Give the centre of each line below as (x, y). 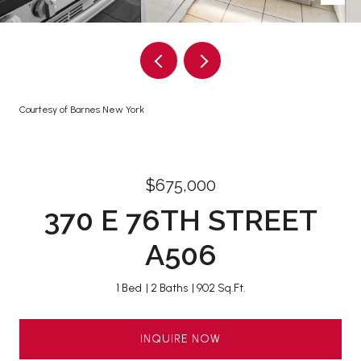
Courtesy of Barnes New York (82, 110)
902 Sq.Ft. (221, 288)
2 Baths (169, 288)
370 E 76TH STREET (180, 220)
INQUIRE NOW (180, 338)
